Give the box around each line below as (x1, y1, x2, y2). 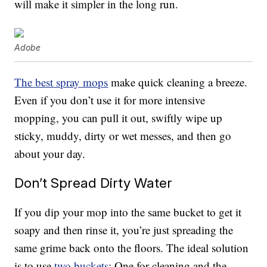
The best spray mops (14, 74, 108, 90)
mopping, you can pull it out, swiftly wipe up (14, 110, 223, 126)
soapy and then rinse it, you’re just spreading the (14, 222, 234, 238)
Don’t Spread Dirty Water (14, 175, 173, 191)
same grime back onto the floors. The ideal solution (14, 240, 249, 256)
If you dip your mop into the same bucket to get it (14, 204, 242, 220)
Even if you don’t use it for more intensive (14, 92, 206, 108)
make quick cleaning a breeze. (108, 74, 248, 90)
